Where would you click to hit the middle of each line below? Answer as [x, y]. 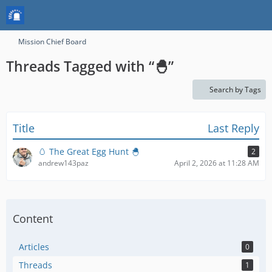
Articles [34, 247]
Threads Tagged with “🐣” [90, 66]
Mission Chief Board [52, 42]
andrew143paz [63, 163]
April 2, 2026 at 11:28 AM [217, 163]
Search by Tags [235, 90]
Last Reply [233, 128]
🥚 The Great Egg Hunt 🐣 [89, 151]
